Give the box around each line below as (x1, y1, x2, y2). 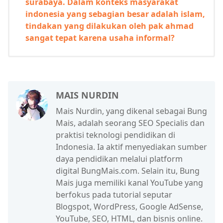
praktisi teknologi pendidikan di (56, 129, 175, 141)
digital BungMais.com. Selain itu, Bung (56, 165, 200, 177)
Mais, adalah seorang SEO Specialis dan (56, 117, 205, 129)
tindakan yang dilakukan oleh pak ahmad (25, 20, 194, 32)
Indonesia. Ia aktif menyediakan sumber (56, 141, 207, 153)
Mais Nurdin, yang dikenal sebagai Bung (56, 106, 207, 117)
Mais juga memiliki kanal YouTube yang (56, 177, 203, 189)
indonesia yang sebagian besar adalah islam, (25, 8, 205, 20)
